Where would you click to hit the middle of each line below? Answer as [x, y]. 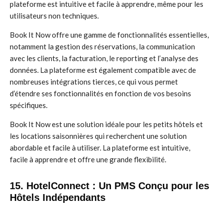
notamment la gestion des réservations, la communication [102, 46]
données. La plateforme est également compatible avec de [103, 70]
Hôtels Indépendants [58, 197]
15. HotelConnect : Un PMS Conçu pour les [109, 186]
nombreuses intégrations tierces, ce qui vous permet [94, 82]
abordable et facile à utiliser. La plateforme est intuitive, [100, 148]
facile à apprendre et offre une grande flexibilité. [88, 159]
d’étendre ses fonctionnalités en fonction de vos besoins [100, 93]
